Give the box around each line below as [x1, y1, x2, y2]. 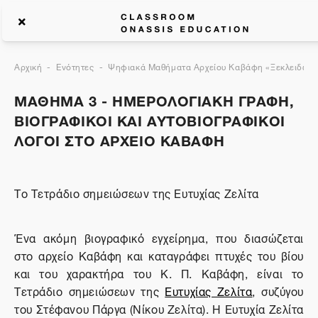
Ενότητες [56, 57, 94, 74]
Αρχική [14, 57, 43, 74]
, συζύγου [252, 280, 304, 301]
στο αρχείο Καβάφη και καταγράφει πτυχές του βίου [14, 244, 304, 265]
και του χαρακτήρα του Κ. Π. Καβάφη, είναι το [14, 262, 304, 283]
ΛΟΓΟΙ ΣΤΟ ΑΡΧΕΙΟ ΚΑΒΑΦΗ [14, 125, 225, 153]
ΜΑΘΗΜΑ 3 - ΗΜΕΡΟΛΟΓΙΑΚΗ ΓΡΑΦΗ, [14, 85, 295, 113]
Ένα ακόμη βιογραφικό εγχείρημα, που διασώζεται [14, 226, 304, 248]
